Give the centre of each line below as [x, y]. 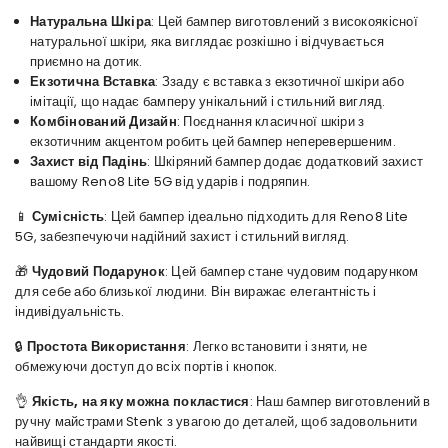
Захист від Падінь [89, 162]
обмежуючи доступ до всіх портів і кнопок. [146, 367]
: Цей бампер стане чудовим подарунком [291, 272]
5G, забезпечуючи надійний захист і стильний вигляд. [182, 237]
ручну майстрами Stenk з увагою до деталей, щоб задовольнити [216, 422]
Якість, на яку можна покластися [140, 402]
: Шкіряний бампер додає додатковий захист [285, 162]
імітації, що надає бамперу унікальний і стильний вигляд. [208, 102]
